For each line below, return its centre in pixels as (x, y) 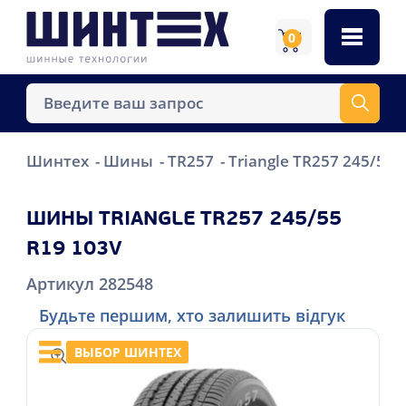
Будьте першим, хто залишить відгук (192, 315)
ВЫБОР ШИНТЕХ (127, 352)
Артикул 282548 (89, 283)
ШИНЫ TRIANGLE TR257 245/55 (184, 219)
